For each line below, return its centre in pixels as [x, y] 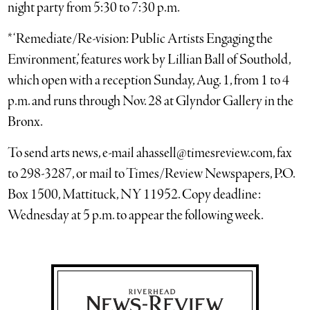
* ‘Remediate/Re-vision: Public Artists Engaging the [140, 39]
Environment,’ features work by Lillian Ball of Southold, [149, 60]
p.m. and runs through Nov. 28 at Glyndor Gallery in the [151, 101]
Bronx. [26, 122]
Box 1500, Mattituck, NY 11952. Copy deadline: [135, 195]
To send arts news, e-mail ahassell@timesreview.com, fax [150, 153]
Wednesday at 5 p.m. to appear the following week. [136, 216]
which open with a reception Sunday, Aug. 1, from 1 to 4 [149, 81]
